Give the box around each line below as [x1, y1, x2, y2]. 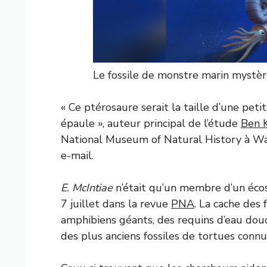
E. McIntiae [61, 180, 113, 195]
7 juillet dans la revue [61, 196, 171, 211]
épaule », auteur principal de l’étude [61, 116, 241, 131]
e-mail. [61, 148, 94, 163]
